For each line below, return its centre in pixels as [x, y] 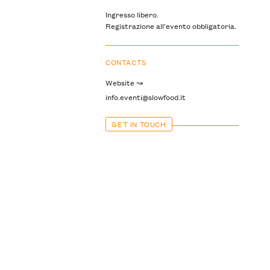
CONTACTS [126, 62]
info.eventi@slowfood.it [145, 97]
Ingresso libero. [132, 14]
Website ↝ [124, 83]
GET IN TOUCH [139, 124]
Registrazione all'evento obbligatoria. [171, 26]
